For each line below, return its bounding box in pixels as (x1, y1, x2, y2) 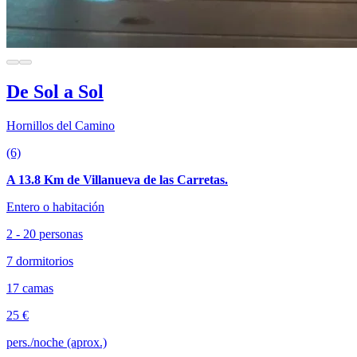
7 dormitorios (6, 253, 73, 268)
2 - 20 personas (6, 226, 83, 241)
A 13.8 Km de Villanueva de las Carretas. (6, 172, 228, 186)
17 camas (6, 280, 53, 295)
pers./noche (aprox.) (6, 335, 107, 349)
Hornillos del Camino (6, 118, 115, 132)
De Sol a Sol (6, 80, 104, 102)
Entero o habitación (6, 199, 104, 214)
